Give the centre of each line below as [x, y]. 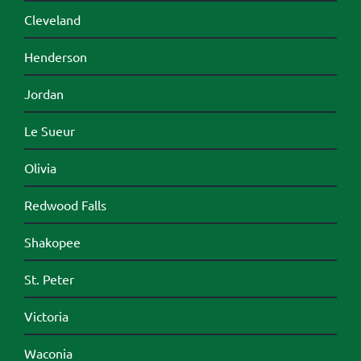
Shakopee [52, 242]
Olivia [40, 168]
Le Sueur [49, 131]
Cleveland [52, 20]
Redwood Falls [65, 205]
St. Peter [49, 279]
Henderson [55, 57]
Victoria [46, 316]
